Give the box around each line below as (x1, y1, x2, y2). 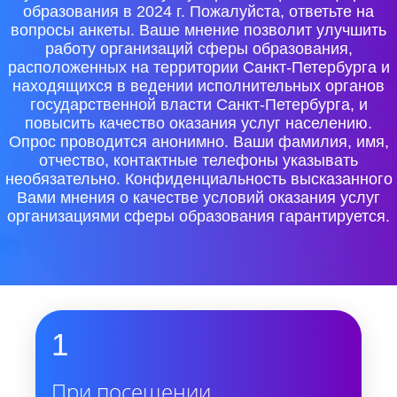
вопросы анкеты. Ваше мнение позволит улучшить (11, 21, 386, 39)
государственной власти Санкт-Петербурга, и (29, 96, 368, 113)
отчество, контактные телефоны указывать (39, 152, 358, 169)
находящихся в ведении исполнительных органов (12, 77, 385, 95)
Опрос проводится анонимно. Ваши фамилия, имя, (8, 133, 389, 151)
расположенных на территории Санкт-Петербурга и (7, 58, 390, 76)
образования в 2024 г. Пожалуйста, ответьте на (23, 3, 374, 20)
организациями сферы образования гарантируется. (7, 207, 390, 225)
